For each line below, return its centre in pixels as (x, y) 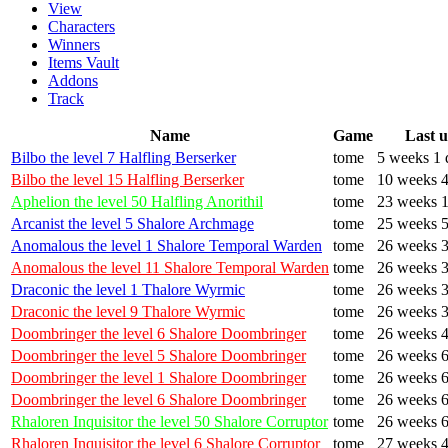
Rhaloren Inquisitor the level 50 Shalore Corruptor (169, 421)
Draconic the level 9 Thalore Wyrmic (128, 311)
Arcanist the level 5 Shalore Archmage (132, 223)
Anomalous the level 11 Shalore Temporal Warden (170, 267)
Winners (74, 44)
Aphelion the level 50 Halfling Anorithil (137, 201)
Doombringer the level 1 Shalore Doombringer (158, 377)
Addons (73, 80)
